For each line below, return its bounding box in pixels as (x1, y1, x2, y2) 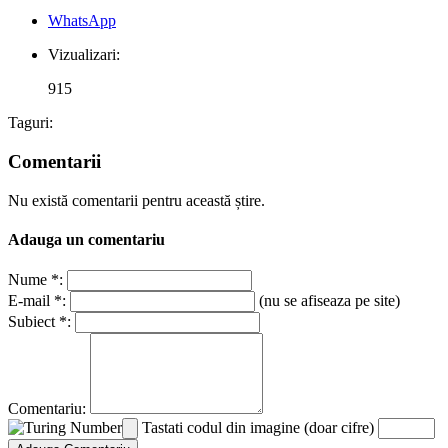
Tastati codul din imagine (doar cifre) (142, 419, 374, 437)
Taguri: (8, 114, 53, 132)
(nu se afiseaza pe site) (255, 292, 400, 310)
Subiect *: (8, 313, 71, 331)
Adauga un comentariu (8, 230, 165, 248)
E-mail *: (8, 292, 66, 310)
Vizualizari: (48, 46, 120, 64)
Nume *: (8, 271, 63, 289)
